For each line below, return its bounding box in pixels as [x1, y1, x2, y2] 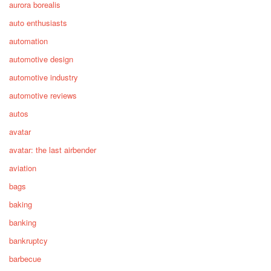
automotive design [9, 53, 73, 65]
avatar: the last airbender [9, 144, 96, 156]
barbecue [9, 253, 41, 265]
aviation [9, 162, 36, 174]
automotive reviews [9, 90, 77, 102]
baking [9, 198, 32, 211]
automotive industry [9, 71, 78, 83]
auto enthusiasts [9, 17, 67, 29]
